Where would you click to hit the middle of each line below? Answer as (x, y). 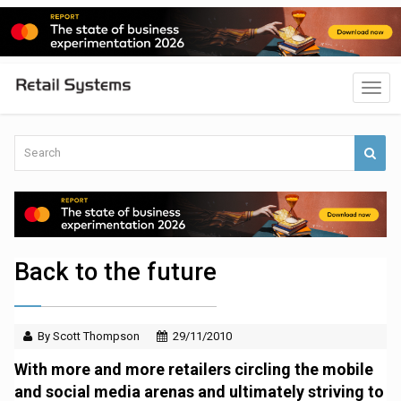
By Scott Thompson (89, 337)
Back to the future (116, 273)
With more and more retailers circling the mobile (194, 370)
